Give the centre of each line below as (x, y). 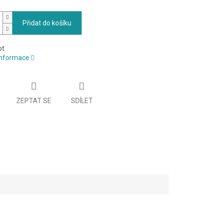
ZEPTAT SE (33, 100)
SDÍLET (82, 100)
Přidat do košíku (47, 23)
